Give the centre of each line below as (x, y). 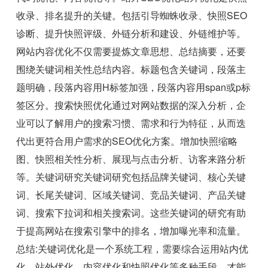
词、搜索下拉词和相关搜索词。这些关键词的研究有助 (131, 213)
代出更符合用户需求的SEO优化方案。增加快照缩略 (127, 141)
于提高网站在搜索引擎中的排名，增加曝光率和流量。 (131, 231)
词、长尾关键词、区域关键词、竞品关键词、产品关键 (131, 195)
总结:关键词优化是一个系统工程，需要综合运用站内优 (133, 249)
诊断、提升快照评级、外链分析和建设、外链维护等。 (131, 33)
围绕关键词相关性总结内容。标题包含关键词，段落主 (131, 69)
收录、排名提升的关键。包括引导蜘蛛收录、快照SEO (132, 16)
